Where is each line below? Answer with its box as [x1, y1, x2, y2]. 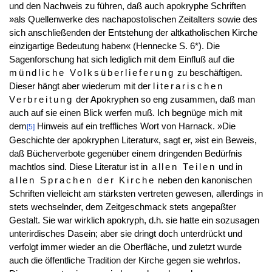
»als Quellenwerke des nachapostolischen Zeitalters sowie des [8, 14, 257, 24]
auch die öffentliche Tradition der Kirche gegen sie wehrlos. [8, 255, 240, 265]
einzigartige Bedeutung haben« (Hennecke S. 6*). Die [8, 41, 220, 51]
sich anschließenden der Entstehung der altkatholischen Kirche [8, 27, 257, 38]
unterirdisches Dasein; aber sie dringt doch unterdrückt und [8, 228, 242, 239]
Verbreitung [8, 94, 73, 104]
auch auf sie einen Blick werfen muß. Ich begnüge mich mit [8, 107, 242, 118]
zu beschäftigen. [174, 67, 242, 78]
